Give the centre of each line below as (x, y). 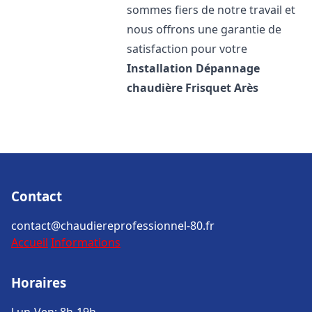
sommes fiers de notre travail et (211, 10)
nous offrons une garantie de (204, 29)
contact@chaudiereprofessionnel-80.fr (113, 226)
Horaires (39, 282)
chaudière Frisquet (179, 88)
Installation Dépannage (194, 68)
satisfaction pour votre (187, 49)
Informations (86, 242)
